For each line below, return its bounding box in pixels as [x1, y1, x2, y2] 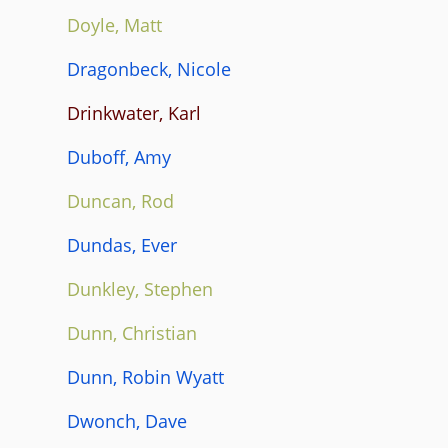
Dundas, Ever [67, 232, 177, 257]
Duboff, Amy [67, 144, 171, 169]
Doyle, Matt [67, 12, 162, 37]
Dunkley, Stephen [67, 276, 213, 301]
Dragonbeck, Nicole [67, 56, 231, 81]
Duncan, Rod [67, 188, 174, 213]
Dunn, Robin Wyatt [67, 364, 224, 389]
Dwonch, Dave [67, 408, 187, 433]
